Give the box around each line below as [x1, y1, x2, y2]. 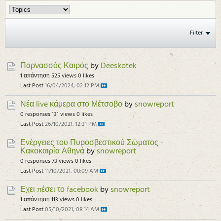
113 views [51, 195, 74, 204]
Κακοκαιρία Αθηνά [20, 146, 84, 158]
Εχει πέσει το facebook [20, 184, 98, 196]
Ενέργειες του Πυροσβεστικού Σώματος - [20, 137, 163, 149]
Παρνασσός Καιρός [20, 60, 88, 73]
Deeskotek [101, 60, 137, 73]
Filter [190, 28, 203, 38]
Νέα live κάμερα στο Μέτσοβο [20, 99, 122, 111]
